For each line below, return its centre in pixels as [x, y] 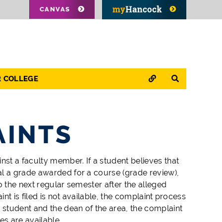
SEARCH [186, 79]
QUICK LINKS [173, 79]
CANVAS [55, 9]
